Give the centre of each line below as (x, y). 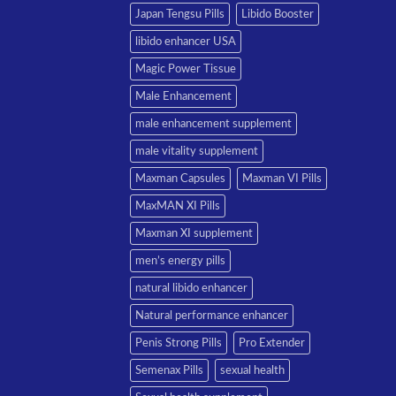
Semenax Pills (169, 370)
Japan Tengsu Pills (180, 14)
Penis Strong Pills (179, 343)
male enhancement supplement (213, 123)
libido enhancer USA (186, 41)
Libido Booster (278, 14)
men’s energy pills (180, 260)
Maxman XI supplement (194, 233)
